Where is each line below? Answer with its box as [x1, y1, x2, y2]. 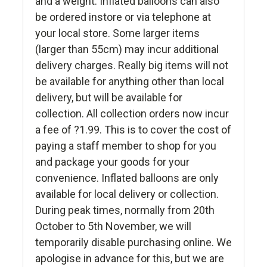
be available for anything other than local [35, 75, 224, 88]
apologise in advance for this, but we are [35, 252, 224, 265]
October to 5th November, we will [35, 220, 191, 233]
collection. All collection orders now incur [35, 107, 229, 120]
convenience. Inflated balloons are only [35, 172, 219, 185]
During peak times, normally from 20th [35, 204, 215, 217]
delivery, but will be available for [35, 91, 182, 104]
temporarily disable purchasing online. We [35, 236, 232, 249]
